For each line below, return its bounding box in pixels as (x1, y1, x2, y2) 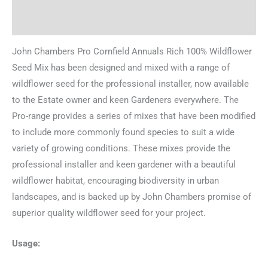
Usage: (12, 237, 40, 249)
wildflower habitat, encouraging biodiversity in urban (12, 175, 219, 187)
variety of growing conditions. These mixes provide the (12, 143, 230, 154)
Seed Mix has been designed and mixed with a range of (12, 62, 230, 74)
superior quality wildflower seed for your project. (12, 208, 206, 219)
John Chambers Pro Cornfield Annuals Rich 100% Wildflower (12, 46, 252, 57)
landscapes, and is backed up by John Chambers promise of (12, 191, 251, 203)
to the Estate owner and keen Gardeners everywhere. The (12, 95, 239, 106)
